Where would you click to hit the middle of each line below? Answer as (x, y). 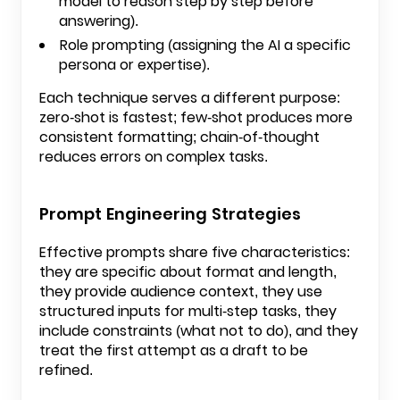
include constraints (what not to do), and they (199, 331)
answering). (99, 21)
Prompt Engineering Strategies (170, 214)
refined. (66, 370)
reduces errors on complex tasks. (154, 157)
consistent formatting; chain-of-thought (179, 137)
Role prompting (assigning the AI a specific (205, 45)
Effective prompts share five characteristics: (195, 252)
